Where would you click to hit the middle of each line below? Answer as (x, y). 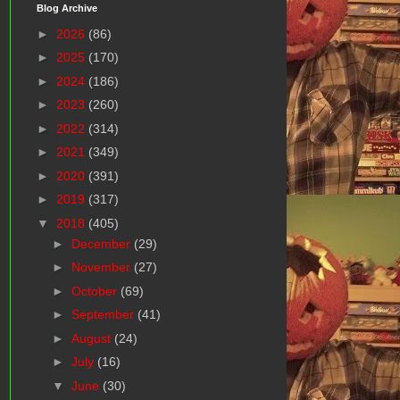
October (96, 291)
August (92, 338)
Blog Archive (67, 8)
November (102, 267)
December (102, 243)
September (104, 315)
